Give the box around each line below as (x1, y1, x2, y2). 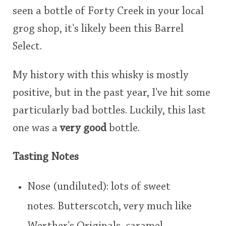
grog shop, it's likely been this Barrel (13, 23, 184, 35)
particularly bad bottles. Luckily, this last (13, 105, 206, 117)
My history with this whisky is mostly (13, 70, 189, 81)
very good (60, 123, 106, 134)
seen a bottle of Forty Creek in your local (13, 6, 204, 17)
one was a (13, 123, 60, 134)
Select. (13, 41, 42, 52)
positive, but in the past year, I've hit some (13, 87, 210, 99)
